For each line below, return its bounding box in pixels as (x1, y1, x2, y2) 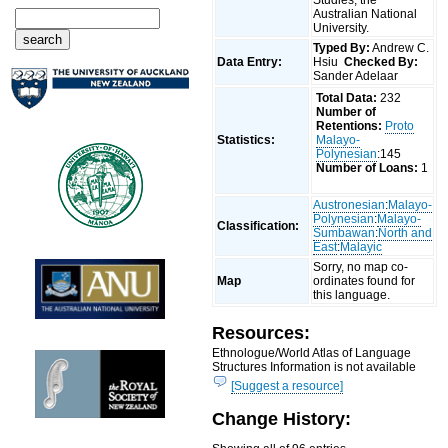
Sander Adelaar (313, 68, 402, 83)
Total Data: (315, 91, 377, 106)
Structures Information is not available (212, 359, 417, 374)
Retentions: (315, 119, 382, 134)
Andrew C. (370, 40, 430, 55)
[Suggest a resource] (231, 378, 344, 393)
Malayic (340, 239, 383, 254)
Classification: (217, 218, 303, 233)
